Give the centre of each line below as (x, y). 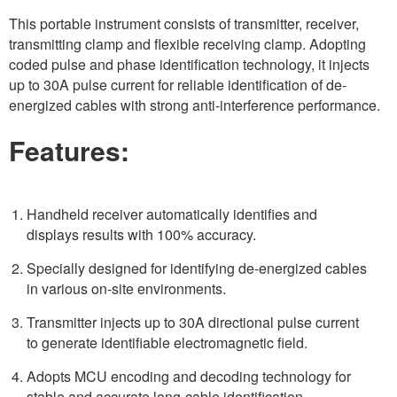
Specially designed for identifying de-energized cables (197, 268)
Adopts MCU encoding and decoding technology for (189, 376)
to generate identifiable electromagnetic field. (167, 343)
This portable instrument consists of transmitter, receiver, (184, 23)
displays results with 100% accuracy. (141, 234)
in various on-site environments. (126, 288)
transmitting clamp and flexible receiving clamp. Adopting (187, 44)
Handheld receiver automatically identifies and (172, 214)
